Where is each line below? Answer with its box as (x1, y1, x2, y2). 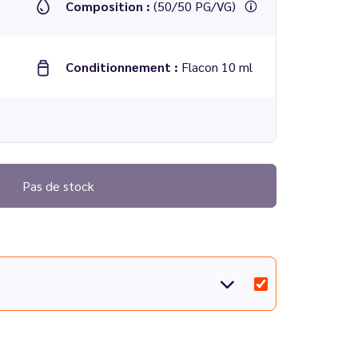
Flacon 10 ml (181, 58, 253, 75)
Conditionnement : (65, 58, 181, 75)
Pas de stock (22, 177, 94, 194)
